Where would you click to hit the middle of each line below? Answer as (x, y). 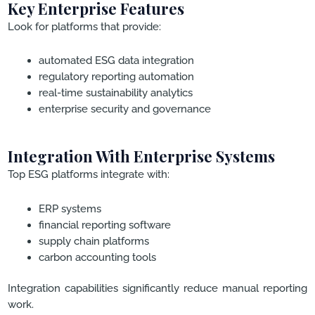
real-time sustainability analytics (115, 93)
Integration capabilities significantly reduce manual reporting (157, 288)
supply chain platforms (94, 240)
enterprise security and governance (124, 109)
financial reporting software (104, 224)
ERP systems (70, 208)
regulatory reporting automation (116, 77)
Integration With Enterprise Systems (141, 156)
